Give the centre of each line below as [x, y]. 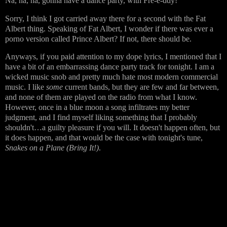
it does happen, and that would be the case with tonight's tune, [104, 138]
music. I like [26, 87]
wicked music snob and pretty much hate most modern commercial [111, 77]
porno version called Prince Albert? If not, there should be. [98, 39]
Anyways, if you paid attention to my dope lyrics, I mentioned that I [113, 57]
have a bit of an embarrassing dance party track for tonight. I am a [110, 67]
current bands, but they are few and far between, [141, 87]
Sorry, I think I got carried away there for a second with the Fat [105, 18]
